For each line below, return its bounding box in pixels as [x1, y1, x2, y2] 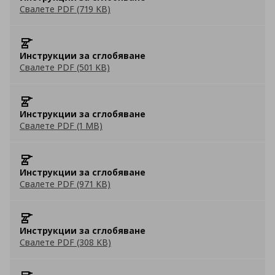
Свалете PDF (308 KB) [20, 236, 111, 248]
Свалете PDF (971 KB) [20, 178, 110, 190]
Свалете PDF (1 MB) [20, 120, 103, 131]
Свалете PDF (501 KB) [20, 61, 110, 73]
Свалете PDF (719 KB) [20, 3, 110, 15]
